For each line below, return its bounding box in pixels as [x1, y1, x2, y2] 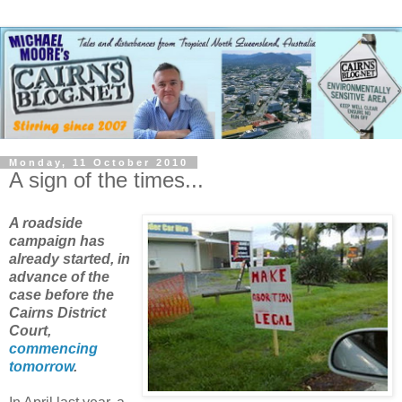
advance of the [9, 268, 109, 284]
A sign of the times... [9, 167, 204, 192]
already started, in [9, 250, 130, 267]
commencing [9, 340, 98, 356]
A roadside [9, 214, 83, 231]
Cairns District [9, 304, 106, 320]
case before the [9, 286, 114, 302]
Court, [9, 322, 51, 338]
